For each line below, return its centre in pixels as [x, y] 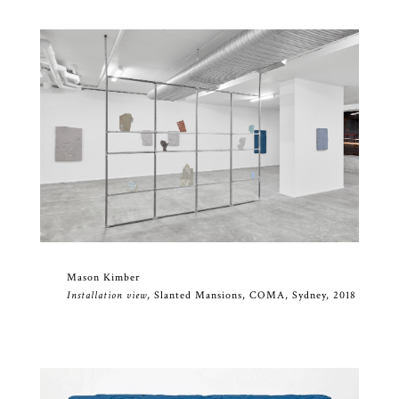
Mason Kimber [103, 278]
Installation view [106, 296]
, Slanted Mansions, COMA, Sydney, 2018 [251, 296]
